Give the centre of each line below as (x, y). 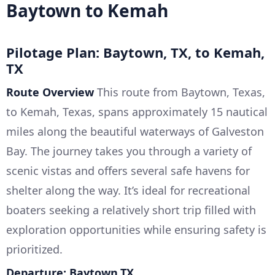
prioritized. (34, 249)
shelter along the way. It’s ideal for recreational (128, 190)
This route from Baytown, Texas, (180, 92)
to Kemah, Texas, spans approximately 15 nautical (137, 111)
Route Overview (50, 92)
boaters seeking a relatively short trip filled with (131, 210)
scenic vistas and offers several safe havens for (128, 170)
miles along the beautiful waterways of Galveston (135, 131)
